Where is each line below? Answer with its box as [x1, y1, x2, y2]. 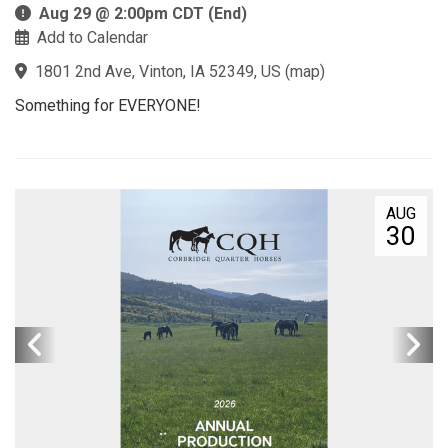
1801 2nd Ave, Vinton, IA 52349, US [35, 62, 281, 81]
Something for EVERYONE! [15, 96, 201, 115]
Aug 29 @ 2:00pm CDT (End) [39, 4, 247, 23]
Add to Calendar [37, 28, 148, 47]
